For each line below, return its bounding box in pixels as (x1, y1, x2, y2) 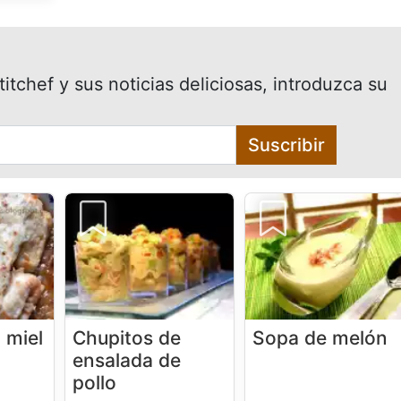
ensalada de (73, 349, 182, 372)
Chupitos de (73, 327, 182, 350)
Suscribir (248, 134, 326, 157)
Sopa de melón (252, 327, 388, 350)
